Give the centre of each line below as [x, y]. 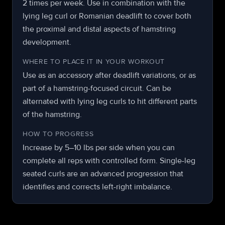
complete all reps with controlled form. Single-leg [109, 161]
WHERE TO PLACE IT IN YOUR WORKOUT [94, 62]
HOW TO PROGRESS [58, 134]
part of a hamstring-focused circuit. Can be [97, 88]
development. [47, 42]
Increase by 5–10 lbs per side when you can [99, 148]
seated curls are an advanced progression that [103, 174]
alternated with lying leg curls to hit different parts [110, 101]
